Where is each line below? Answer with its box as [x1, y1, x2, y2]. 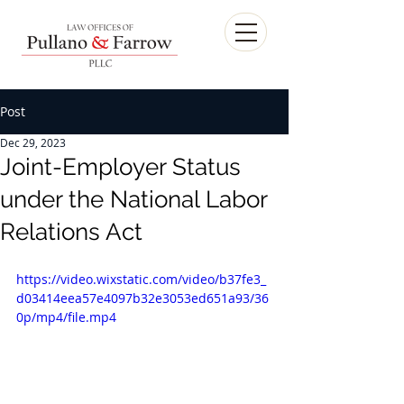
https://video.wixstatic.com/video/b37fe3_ [16, 271, 266, 288]
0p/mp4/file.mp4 [16, 308, 116, 326]
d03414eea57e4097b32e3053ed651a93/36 [16, 289, 269, 307]
